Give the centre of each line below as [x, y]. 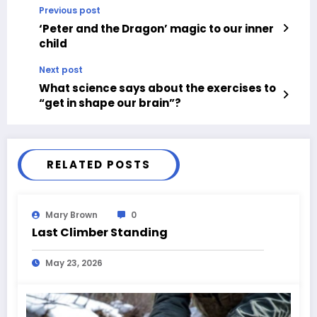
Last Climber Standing [100, 233]
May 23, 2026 [74, 263]
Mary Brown [71, 215]
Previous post [70, 11]
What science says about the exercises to [157, 88]
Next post [61, 70]
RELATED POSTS [99, 165]
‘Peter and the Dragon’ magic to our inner [156, 29]
